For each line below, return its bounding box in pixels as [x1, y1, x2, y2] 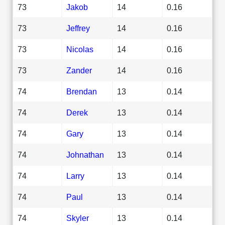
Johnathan [66, 150, 104, 159]
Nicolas [66, 44, 93, 54]
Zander [66, 65, 92, 75]
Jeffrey [66, 23, 90, 33]
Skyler [66, 213, 89, 222]
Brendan [66, 86, 97, 96]
